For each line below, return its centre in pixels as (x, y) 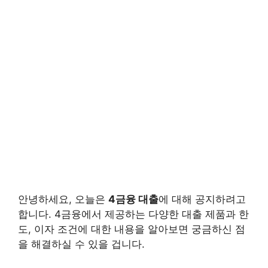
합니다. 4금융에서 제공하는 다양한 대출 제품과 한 (133, 214)
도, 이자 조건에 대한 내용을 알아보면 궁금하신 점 (132, 229)
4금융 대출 (133, 199)
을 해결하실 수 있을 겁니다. (81, 244)
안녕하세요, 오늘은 (63, 199)
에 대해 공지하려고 (202, 199)
